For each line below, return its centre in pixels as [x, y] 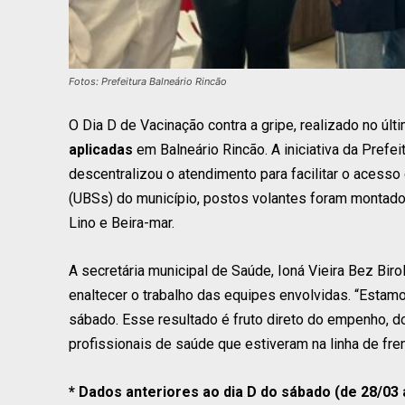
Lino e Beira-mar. [122, 222]
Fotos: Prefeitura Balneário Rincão [148, 81]
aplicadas [101, 149]
